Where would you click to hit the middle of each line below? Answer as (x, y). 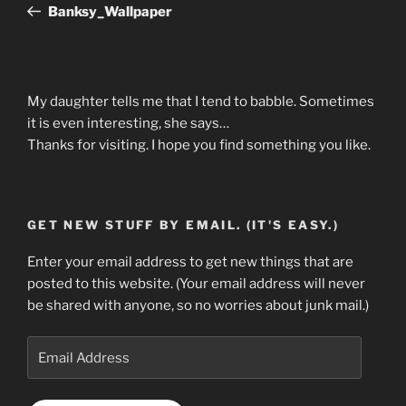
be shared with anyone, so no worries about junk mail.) (198, 305)
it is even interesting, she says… (128, 123)
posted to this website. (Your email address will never (196, 283)
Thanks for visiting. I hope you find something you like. (199, 145)
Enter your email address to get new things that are (190, 261)
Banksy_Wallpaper (110, 11)
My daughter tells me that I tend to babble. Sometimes (201, 101)
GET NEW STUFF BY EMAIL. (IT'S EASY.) (184, 225)
